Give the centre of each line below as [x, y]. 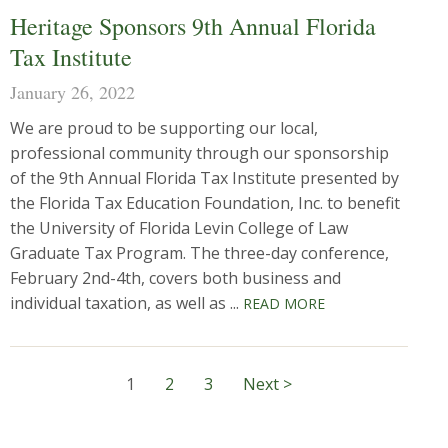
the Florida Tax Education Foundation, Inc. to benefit [205, 203]
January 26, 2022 [72, 92]
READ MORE [284, 303]
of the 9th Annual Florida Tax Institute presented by [204, 178]
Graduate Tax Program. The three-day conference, [199, 253]
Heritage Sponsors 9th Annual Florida [193, 26]
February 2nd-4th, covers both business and [175, 278]
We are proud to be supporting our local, [164, 128]
